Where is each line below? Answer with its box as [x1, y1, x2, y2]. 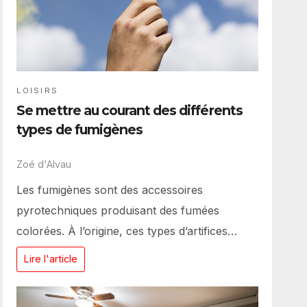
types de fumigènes [16, 121, 143, 138]
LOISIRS [16, 85, 59, 95]
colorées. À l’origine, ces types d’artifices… [16, 223, 238, 238]
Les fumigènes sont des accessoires [16, 182, 204, 197]
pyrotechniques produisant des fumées [16, 203, 220, 217]
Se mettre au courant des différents [16, 101, 243, 119]
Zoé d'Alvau [16, 158, 72, 171]
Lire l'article [24, 253, 78, 265]
